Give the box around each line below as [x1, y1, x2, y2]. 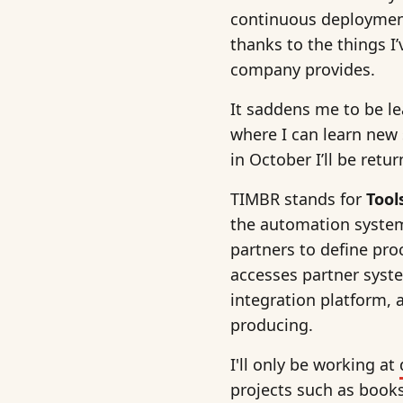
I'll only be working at [230, 354, 399, 376]
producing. [230, 314, 313, 336]
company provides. [230, 58, 375, 81]
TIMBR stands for [230, 188, 366, 210]
